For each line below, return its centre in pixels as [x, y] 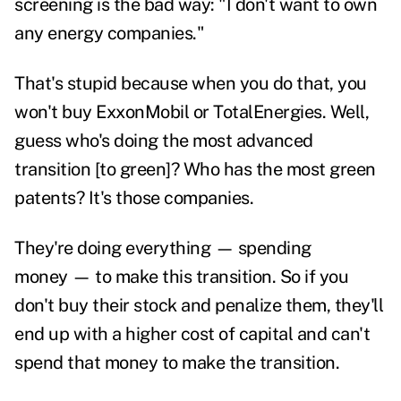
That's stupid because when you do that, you [191, 84]
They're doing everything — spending [163, 248]
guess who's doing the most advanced [164, 141]
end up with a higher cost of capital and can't [192, 334]
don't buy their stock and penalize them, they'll [199, 306]
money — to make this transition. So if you [181, 277]
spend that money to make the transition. [177, 363]
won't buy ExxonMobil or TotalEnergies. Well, [192, 112]
